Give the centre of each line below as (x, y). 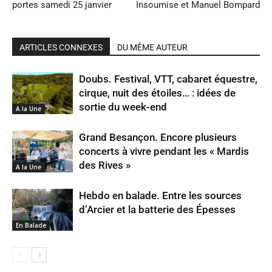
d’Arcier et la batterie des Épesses (157, 209)
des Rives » (105, 165)
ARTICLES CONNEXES (61, 47)
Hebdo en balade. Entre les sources (160, 195)
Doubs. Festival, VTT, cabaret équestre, (168, 79)
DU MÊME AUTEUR (152, 47)
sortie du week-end (123, 107)
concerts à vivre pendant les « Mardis (164, 151)
